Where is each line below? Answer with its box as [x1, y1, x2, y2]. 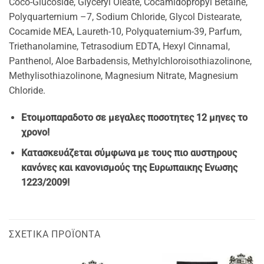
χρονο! [21, 126, 49, 138]
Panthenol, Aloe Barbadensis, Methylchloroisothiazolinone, [9, 55, 252, 67]
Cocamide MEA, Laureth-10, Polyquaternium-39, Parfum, [9, 26, 242, 38]
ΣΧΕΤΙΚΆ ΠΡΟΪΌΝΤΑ [9, 229, 101, 240]
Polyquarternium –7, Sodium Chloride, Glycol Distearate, [9, 11, 242, 23]
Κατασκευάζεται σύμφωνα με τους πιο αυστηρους [21, 147, 237, 159]
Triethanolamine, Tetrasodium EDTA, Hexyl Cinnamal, [9, 41, 230, 52]
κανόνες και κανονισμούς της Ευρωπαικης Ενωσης [21, 161, 237, 173]
